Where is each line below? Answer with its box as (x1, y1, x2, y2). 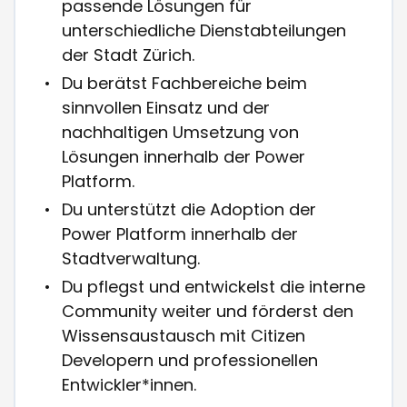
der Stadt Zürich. (62, 44, 195, 67)
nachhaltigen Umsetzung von (62, 121, 300, 144)
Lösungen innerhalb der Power (62, 145, 306, 169)
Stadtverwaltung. (62, 247, 201, 271)
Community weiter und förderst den (62, 300, 354, 323)
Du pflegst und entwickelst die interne (62, 275, 366, 299)
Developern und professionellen (62, 349, 319, 372)
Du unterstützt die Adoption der (62, 198, 317, 222)
